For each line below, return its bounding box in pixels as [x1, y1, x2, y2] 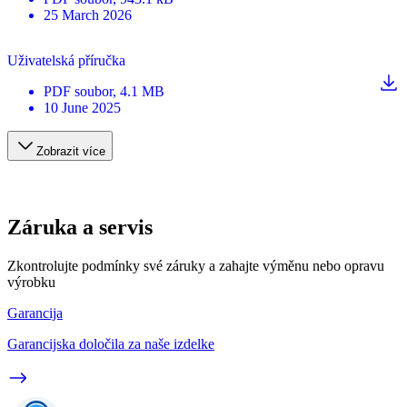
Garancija [7, 304, 63, 321]
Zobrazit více [36, 144, 105, 158]
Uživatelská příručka [7, 52, 125, 68]
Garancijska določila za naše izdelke [7, 335, 214, 352]
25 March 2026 [44, 6, 132, 23]
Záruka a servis [7, 214, 153, 239]
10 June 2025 [44, 99, 121, 115]
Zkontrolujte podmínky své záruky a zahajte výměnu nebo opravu [7, 257, 384, 273]
